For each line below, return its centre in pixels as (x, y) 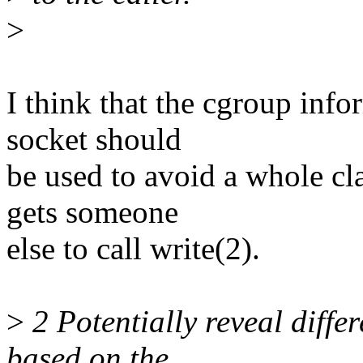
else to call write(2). (133, 249)
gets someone (92, 212)
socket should (94, 139)
